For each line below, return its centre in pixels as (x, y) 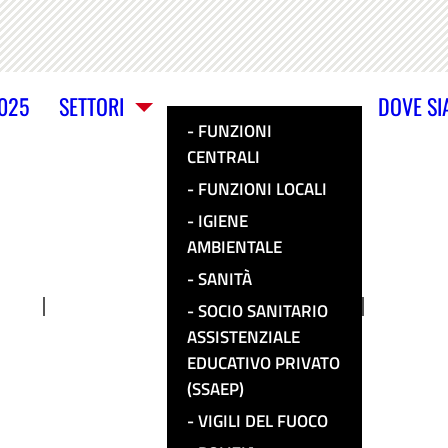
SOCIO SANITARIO (263, 311)
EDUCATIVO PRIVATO (263, 363)
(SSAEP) (215, 389)
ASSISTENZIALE (243, 337)
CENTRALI (223, 157)
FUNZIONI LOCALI (262, 189)
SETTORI (91, 106)
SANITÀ (225, 279)
